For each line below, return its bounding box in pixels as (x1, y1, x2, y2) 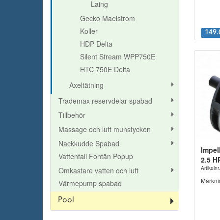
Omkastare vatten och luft (58, 165, 138, 175)
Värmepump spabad (58, 178, 122, 188)
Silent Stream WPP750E (80, 51, 155, 61)
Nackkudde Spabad (58, 138, 119, 148)
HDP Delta (80, 38, 112, 49)
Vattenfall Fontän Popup (58, 151, 133, 161)
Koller (80, 26, 98, 36)
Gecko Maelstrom (80, 13, 135, 23)
